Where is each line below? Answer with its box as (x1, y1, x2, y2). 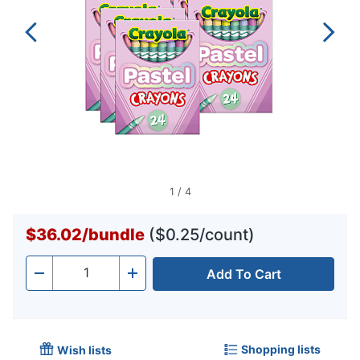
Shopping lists (241, 342, 321, 356)
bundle (88, 225, 145, 245)
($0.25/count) (149, 225, 255, 245)
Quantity (52, 269, 104, 286)
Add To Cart (206, 266, 281, 283)
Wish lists (57, 343, 112, 358)
